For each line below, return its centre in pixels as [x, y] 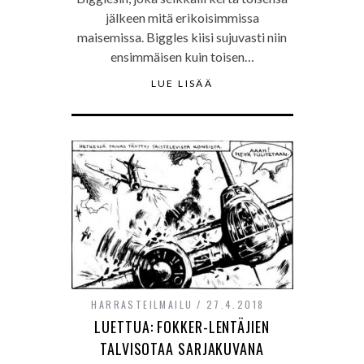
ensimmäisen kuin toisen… [182, 57]
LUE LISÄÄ [182, 84]
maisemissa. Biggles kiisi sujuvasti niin [182, 37]
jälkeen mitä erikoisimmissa [182, 18]
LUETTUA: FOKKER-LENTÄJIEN [182, 326]
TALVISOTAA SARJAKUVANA [182, 348]
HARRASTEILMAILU [142, 304]
